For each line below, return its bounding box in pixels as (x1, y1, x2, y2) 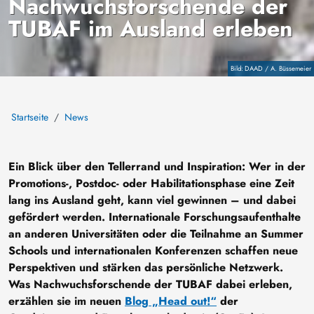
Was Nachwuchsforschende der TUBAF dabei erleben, (8, 275, 292, 292)
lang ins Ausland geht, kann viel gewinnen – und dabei (8, 191, 296, 208)
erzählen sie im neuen (8, 292, 125, 309)
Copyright (229, 62, 261, 73)
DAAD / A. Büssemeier (245, 63, 311, 74)
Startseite (11, 109, 48, 124)
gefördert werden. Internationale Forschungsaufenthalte (8, 208, 301, 225)
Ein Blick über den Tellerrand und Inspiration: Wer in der (8, 158, 306, 175)
